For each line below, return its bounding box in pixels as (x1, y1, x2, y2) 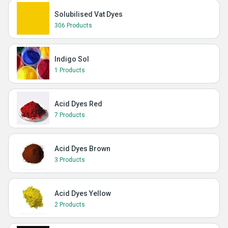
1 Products (54, 67, 85, 74)
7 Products (54, 111, 85, 119)
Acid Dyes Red (54, 100, 102, 108)
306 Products (54, 22, 92, 29)
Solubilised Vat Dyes (54, 10, 123, 18)
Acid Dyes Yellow (54, 189, 111, 197)
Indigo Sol (54, 55, 89, 63)
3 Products (54, 156, 85, 163)
